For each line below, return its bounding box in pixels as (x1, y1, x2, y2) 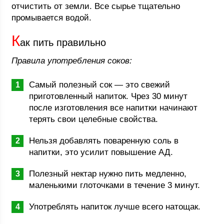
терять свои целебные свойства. (29, 114, 158, 124)
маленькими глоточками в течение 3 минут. (29, 180, 200, 190)
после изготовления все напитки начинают (29, 103, 198, 112)
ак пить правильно (20, 37, 106, 48)
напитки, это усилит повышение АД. (29, 147, 173, 157)
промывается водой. (11, 13, 92, 22)
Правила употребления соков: (11, 56, 132, 65)
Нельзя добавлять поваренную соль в (29, 136, 179, 145)
